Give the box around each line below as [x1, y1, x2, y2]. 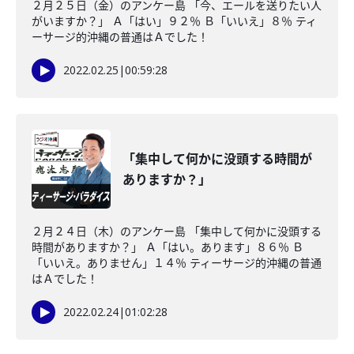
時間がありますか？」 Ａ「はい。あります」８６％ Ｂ [32, 239, 303, 254]
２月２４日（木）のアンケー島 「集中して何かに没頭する [32, 224, 322, 239]
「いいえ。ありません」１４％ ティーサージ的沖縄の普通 [32, 255, 322, 270]
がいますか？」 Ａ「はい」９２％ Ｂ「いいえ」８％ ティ [32, 13, 317, 28]
